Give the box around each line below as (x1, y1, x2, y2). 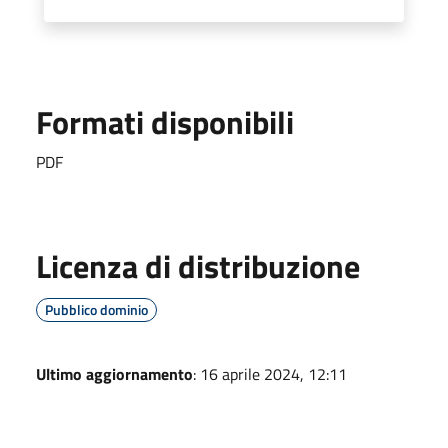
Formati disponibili (36, 97, 294, 146)
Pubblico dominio (45, 298, 148, 320)
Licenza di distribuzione (36, 241, 360, 290)
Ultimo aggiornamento (36, 361, 193, 386)
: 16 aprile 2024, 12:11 (193, 361, 347, 386)
